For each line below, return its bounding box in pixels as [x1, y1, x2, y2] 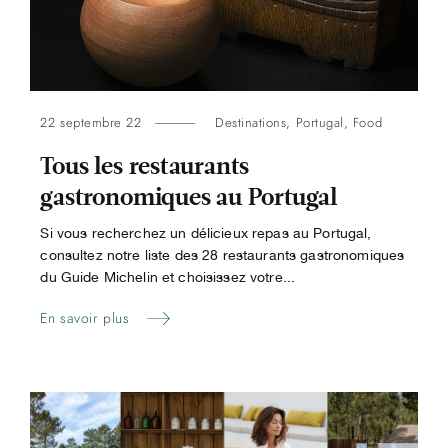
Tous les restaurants [40, 150, 250, 184]
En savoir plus [40, 307, 130, 328]
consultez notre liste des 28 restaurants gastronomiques [40, 245, 405, 263]
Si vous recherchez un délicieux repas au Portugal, [40, 223, 372, 241]
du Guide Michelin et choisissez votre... [40, 267, 296, 285]
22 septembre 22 [40, 112, 142, 132]
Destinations [215, 112, 287, 132]
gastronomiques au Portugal [40, 181, 337, 215]
